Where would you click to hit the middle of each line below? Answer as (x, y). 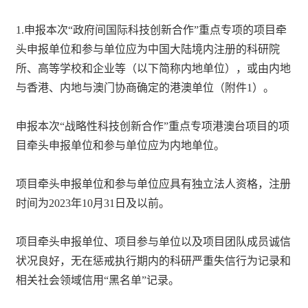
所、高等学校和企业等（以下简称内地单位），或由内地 (154, 68)
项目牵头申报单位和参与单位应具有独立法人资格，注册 (154, 184)
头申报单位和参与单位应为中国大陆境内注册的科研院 (148, 49)
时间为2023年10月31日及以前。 (93, 203)
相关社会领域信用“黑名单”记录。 (98, 280)
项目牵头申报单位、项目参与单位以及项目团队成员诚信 (154, 241)
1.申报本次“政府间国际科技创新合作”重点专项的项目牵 (152, 30)
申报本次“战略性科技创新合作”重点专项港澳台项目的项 (153, 126)
